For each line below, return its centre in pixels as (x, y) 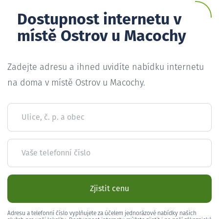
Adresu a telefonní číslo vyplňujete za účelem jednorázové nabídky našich (102, 213)
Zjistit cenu (109, 188)
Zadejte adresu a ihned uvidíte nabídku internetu (106, 67)
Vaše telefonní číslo (56, 153)
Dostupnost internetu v (99, 20)
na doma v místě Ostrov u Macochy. (76, 83)
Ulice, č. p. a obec (53, 117)
